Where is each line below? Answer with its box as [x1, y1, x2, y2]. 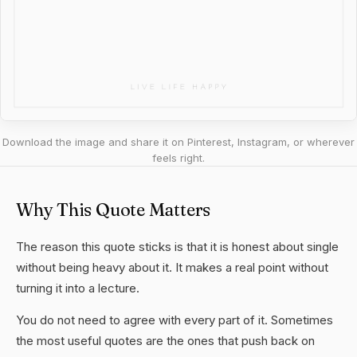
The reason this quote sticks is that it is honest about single [16, 239, 339, 254]
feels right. [152, 151, 205, 164]
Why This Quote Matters [16, 198, 211, 221]
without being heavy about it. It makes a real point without [16, 260, 328, 275]
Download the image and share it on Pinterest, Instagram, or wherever [2, 135, 355, 148]
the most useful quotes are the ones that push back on [16, 333, 315, 348]
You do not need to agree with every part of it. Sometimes [16, 312, 333, 328]
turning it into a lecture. [16, 280, 139, 296]
